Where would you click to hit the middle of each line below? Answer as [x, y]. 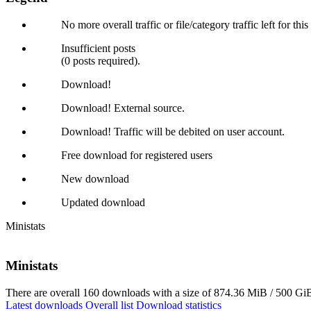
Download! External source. [123, 108]
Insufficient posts [98, 49]
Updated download [103, 203]
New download [95, 179]
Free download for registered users [137, 155]
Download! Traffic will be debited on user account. [173, 132]
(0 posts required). [101, 61]
